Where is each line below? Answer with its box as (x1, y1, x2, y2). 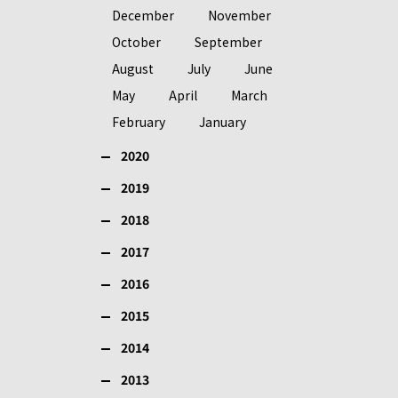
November (208, 6, 271, 24)
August (112, 60, 154, 77)
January (199, 113, 246, 131)
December (112, 6, 174, 24)
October (112, 33, 161, 51)
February (112, 113, 165, 131)
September (195, 33, 262, 51)
